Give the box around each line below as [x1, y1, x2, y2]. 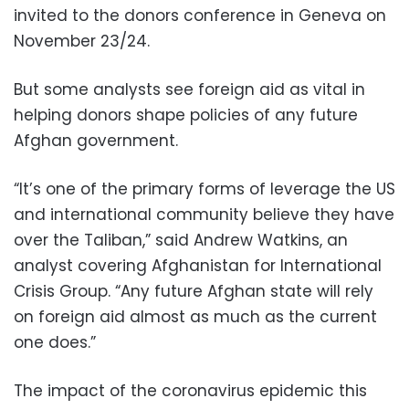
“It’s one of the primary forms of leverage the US [14, 178, 395, 201]
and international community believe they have [14, 204, 394, 226]
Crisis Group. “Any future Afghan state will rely [14, 280, 373, 303]
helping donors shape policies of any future [14, 104, 358, 127]
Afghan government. [14, 130, 178, 152]
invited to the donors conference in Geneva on [14, 5, 386, 27]
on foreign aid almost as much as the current [14, 306, 377, 329]
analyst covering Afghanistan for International [14, 255, 382, 278]
